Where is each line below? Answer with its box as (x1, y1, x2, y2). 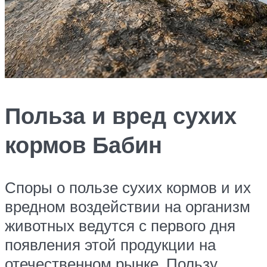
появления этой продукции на (5, 235, 216, 254)
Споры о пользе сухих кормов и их (5, 178, 251, 197)
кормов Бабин (5, 129, 162, 159)
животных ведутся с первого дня (5, 216, 235, 235)
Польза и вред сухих (5, 100, 237, 130)
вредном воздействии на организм (5, 197, 250, 216)
